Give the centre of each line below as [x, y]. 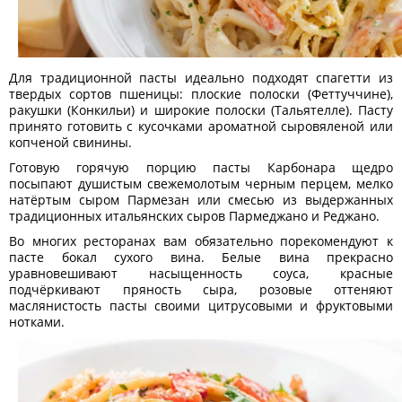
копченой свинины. [70, 142]
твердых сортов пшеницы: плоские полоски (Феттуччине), [201, 93]
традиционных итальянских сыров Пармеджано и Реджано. [194, 215]
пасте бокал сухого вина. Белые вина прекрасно [201, 257]
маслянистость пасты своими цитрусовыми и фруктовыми [201, 305]
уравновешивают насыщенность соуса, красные [201, 273]
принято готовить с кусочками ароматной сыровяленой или [201, 126]
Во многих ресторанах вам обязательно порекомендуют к [201, 240]
